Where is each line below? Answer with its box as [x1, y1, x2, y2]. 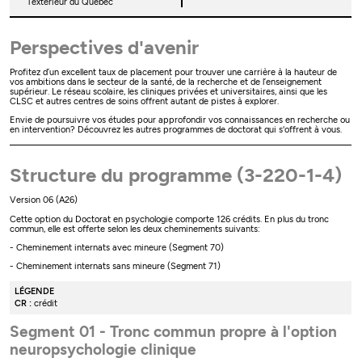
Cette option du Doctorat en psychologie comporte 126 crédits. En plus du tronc [10, 213, 330, 225]
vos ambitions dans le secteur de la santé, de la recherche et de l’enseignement [10, 76, 322, 87]
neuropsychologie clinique [10, 340, 197, 360]
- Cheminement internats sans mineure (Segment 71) [10, 261, 221, 272]
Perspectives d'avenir [10, 35, 200, 59]
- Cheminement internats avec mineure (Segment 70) [10, 242, 225, 254]
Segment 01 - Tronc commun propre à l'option [10, 322, 338, 342]
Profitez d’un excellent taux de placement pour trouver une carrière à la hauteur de [10, 66, 338, 78]
